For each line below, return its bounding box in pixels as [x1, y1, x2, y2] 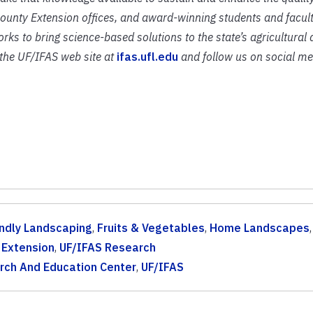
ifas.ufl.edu [116, 49, 178, 64]
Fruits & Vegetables [96, 220, 205, 235]
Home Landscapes [209, 220, 310, 235]
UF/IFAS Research [59, 240, 156, 254]
